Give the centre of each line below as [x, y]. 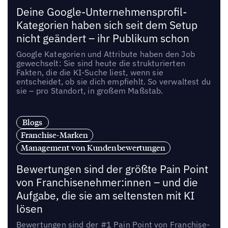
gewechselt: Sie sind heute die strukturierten [101, 63]
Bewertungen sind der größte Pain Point [112, 169]
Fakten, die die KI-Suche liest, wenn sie [90, 73]
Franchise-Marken [54, 135]
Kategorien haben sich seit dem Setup [107, 25]
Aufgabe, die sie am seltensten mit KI [105, 195]
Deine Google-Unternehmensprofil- [101, 12]
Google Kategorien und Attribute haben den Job [105, 54]
